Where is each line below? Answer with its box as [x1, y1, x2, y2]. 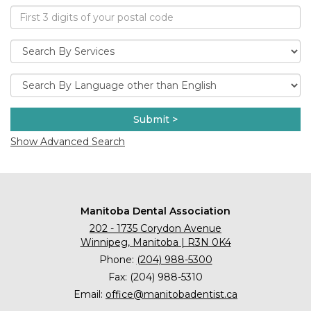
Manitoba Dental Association [81, 204, 230, 217]
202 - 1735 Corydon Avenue [90, 221, 221, 235]
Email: [74, 287, 106, 301]
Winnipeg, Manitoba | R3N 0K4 [80, 235, 231, 249]
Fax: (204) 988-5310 [108, 270, 203, 283]
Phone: [99, 253, 137, 266]
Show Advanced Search [10, 135, 125, 148]
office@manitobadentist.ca [106, 287, 237, 301]
